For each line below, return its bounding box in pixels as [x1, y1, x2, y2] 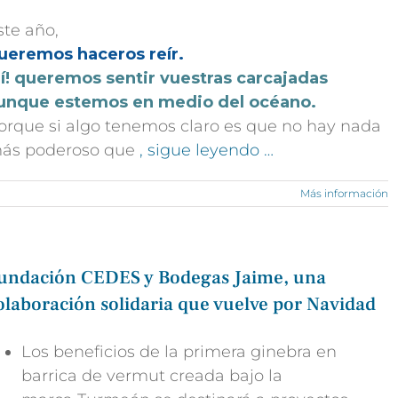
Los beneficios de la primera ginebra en [21, 342, 337, 362]
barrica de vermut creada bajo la [21, 366, 283, 386]
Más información [299, 187, 388, 200]
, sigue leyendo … [139, 140, 274, 160]
